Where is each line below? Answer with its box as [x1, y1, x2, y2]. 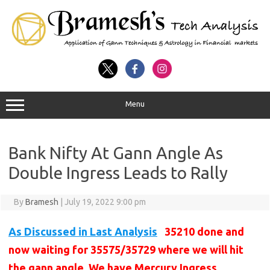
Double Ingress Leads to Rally [8, 163, 228, 183]
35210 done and [165, 225, 244, 238]
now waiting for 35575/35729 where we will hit [8, 243, 243, 256]
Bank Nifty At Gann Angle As [8, 143, 223, 163]
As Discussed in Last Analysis [8, 225, 157, 238]
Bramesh [25, 197, 58, 207]
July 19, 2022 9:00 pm [64, 197, 146, 207]
